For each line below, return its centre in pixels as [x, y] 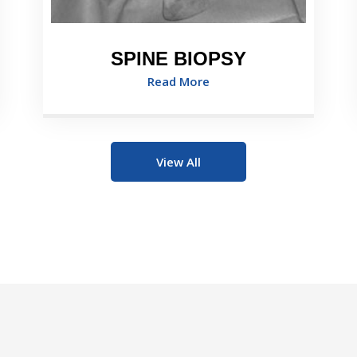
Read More [178, 81]
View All [178, 161]
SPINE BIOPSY [178, 58]
